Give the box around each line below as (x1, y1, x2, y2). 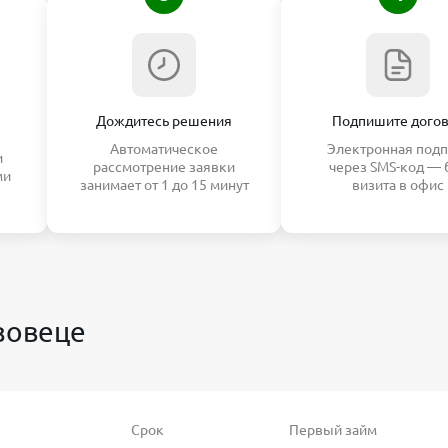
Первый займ (289, 422, 377, 438)
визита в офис (352, 177, 444, 193)
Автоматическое (110, 141, 218, 157)
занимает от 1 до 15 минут (79, 177, 249, 193)
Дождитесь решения (96, 113, 232, 129)
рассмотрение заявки (93, 159, 235, 175)
